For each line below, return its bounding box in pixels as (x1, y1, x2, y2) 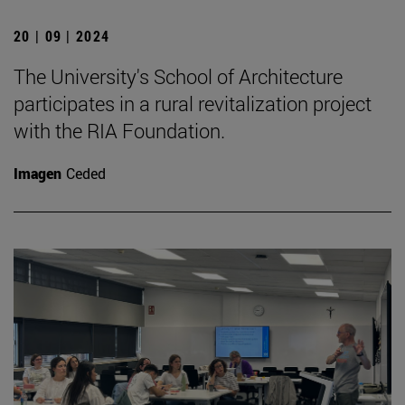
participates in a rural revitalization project (14, 90, 372, 118)
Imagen (14, 164, 61, 184)
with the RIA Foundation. (14, 118, 225, 145)
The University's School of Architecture (14, 63, 343, 90)
